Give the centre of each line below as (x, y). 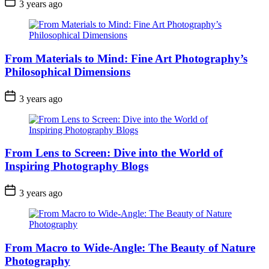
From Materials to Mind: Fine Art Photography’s (126, 58)
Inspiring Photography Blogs (77, 166)
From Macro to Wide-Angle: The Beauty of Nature (130, 247)
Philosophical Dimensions (68, 71)
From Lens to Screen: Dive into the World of (114, 153)
